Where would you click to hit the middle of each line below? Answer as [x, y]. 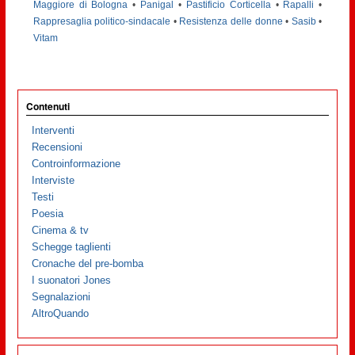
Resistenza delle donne [231, 22]
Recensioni [57, 147]
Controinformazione [76, 163]
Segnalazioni [61, 296]
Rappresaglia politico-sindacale [102, 22]
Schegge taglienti [72, 246]
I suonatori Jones [72, 280]
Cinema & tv [61, 230]
